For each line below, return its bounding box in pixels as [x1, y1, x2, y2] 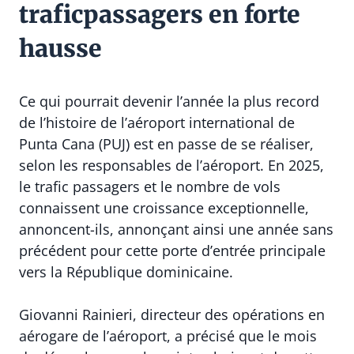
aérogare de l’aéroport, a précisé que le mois [19, 326, 317, 345]
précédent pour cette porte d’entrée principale [19, 240, 326, 260]
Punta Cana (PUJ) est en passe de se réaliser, [19, 134, 314, 153]
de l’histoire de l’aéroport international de [19, 112, 295, 132]
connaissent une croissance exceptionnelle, [19, 198, 309, 217]
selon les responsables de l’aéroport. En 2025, [19, 155, 324, 175]
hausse [19, 32, 102, 63]
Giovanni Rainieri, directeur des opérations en [19, 304, 325, 324]
